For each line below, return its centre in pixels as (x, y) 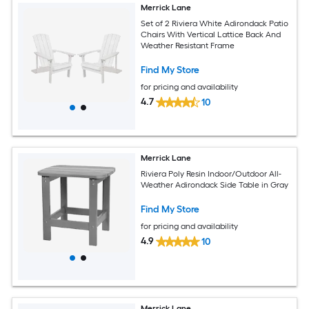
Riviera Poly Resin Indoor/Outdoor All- (211, 173)
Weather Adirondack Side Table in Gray (215, 185)
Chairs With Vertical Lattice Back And (211, 34)
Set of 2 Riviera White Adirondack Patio (215, 23)
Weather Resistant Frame (188, 45)
